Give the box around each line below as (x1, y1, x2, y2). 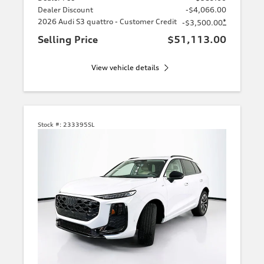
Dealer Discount (38, 5, 93, 14)
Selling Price (38, 33, 98, 45)
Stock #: (38, 120, 61, 128)
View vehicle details (91, 62, 159, 72)
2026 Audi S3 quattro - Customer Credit (38, 16, 177, 26)
